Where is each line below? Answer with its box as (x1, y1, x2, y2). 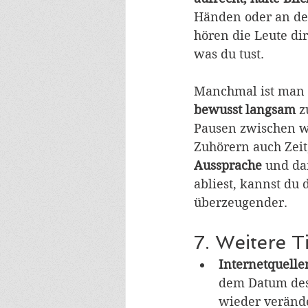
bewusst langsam (194, 102, 296, 118)
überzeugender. (194, 195, 287, 210)
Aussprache (194, 158, 262, 173)
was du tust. (194, 47, 267, 62)
